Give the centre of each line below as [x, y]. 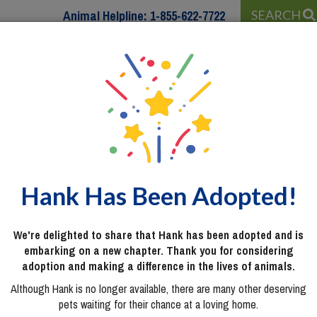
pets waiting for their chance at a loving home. [158, 305]
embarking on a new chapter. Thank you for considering [158, 251]
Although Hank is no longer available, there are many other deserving [158, 289]
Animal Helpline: [106, 16]
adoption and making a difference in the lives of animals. [158, 266]
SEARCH [277, 15]
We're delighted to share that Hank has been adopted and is [158, 235]
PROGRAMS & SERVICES [134, 90]
